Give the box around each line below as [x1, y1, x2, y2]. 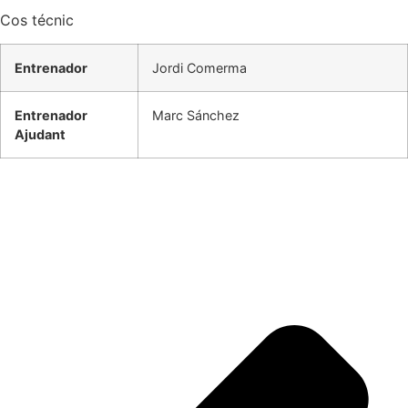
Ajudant [15, 127, 66, 143]
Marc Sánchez [152, 107, 240, 124]
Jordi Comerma [152, 60, 247, 76]
